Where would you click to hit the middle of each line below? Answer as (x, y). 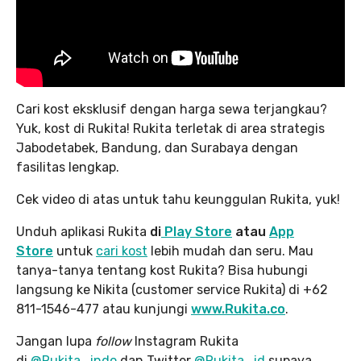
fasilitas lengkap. (68, 168)
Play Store (197, 232)
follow (112, 342)
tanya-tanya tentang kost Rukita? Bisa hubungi (162, 271)
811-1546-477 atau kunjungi (104, 309)
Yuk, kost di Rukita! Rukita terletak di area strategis (170, 129)
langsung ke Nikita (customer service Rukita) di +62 (172, 290)
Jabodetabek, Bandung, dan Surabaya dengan (157, 148)
